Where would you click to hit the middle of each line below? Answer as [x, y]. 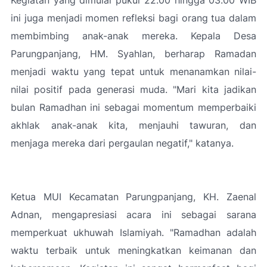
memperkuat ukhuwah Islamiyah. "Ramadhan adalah [133, 232]
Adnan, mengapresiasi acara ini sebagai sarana [133, 215]
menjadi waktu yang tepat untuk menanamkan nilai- [133, 72]
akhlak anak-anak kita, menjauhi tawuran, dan [133, 125]
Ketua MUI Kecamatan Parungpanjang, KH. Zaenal [133, 197]
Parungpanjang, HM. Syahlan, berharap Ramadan [133, 54]
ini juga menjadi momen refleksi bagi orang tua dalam [133, 18]
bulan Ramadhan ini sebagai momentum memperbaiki [133, 107]
